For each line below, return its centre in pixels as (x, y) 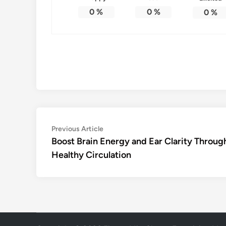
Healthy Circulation (91, 155)
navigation (80, 145)
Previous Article (77, 129)
